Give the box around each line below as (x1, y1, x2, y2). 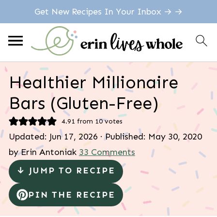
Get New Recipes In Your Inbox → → (34, 6, 183, 17)
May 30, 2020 (148, 131, 202, 142)
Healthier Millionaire (8, 72, 178, 93)
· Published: (97, 131, 148, 142)
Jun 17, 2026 (49, 131, 98, 142)
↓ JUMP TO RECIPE (16, 165, 115, 176)
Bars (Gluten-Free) (8, 93, 158, 113)
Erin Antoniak (20, 147, 77, 157)
